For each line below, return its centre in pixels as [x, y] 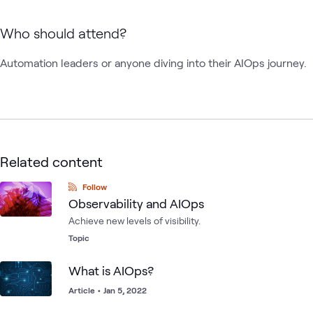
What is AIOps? [111, 270]
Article [82, 290]
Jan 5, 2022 [125, 290]
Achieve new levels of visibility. [134, 220]
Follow [95, 186]
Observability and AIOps [136, 203]
